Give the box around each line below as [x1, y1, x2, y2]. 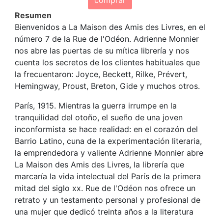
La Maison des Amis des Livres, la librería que [15, 159, 184, 169]
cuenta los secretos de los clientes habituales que [15, 57, 200, 67]
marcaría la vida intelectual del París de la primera [15, 171, 201, 181]
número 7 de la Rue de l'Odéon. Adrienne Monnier [15, 33, 199, 44]
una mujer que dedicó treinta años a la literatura [15, 206, 193, 217]
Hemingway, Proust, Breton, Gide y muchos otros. [15, 81, 200, 91]
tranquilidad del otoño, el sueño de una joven [15, 112, 183, 122]
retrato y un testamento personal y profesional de [15, 194, 200, 205]
